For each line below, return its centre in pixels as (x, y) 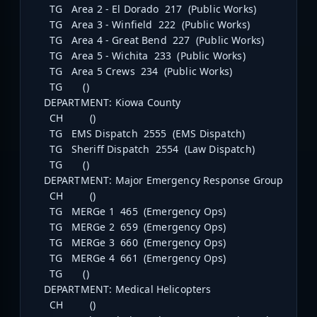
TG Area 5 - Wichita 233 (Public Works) (139, 56)
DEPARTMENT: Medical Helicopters (122, 289)
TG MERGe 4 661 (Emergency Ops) (129, 258)
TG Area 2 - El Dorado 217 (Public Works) (144, 9)
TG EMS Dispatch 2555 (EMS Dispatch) (139, 134)
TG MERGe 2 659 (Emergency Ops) (129, 227)
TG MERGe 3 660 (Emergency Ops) (129, 243)
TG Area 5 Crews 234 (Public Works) (132, 71)
